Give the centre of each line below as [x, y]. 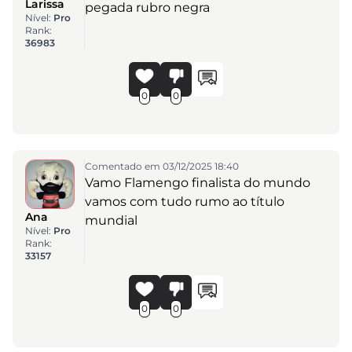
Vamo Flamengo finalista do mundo [197, 182]
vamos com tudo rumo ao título [184, 201]
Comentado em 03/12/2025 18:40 [161, 166]
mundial [111, 220]
